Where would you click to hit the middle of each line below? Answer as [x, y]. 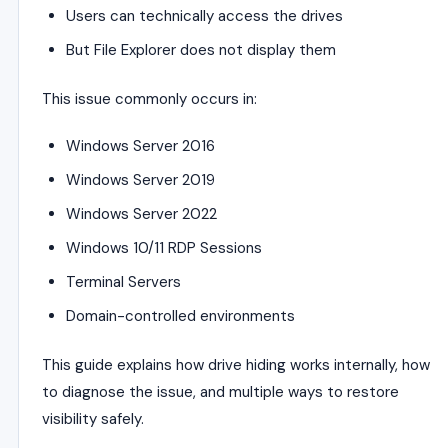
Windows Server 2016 [140, 146]
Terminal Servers [123, 282]
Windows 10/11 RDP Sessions [164, 248]
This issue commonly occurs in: [149, 99]
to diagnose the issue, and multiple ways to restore [220, 392]
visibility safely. [93, 419]
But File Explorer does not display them [201, 50]
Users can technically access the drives [204, 16]
